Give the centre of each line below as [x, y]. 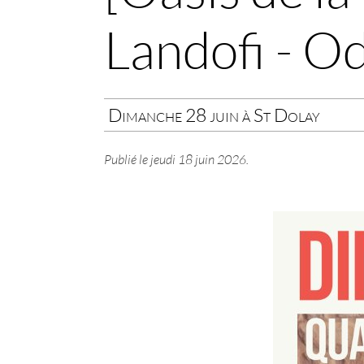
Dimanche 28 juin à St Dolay [214, 114]
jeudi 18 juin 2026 [198, 160]
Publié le [127, 160]
